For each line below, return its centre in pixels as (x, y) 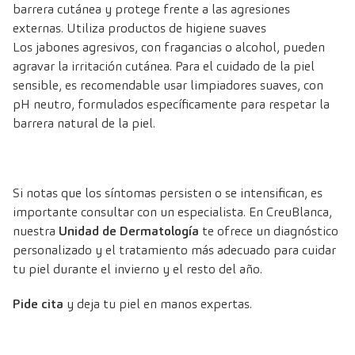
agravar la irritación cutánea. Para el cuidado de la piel (164, 67)
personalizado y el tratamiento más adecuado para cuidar (174, 250)
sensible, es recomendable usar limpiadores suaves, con (168, 86)
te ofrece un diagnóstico (269, 231)
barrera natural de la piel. (84, 124)
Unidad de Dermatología (129, 231)
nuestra (36, 231)
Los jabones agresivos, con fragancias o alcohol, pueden (169, 48)
